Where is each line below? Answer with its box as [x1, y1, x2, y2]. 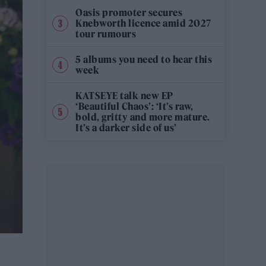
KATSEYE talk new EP [75, 90, 173, 102]
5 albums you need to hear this [75, 53, 212, 65]
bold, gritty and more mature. [75, 111, 210, 123]
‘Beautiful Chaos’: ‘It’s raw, [75, 100, 194, 112]
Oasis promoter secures [75, 7, 182, 18]
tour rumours [75, 28, 136, 40]
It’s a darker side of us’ [75, 122, 177, 134]
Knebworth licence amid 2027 [75, 17, 211, 29]
